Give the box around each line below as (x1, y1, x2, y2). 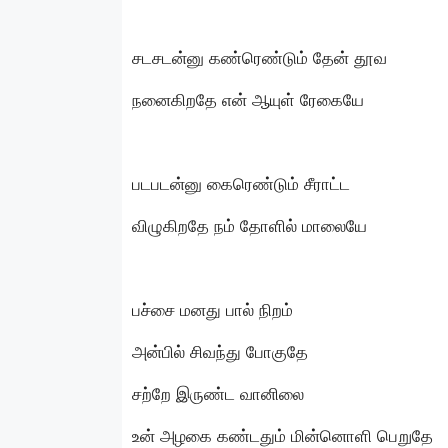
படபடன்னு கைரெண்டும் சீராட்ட (132, 173, 350, 194)
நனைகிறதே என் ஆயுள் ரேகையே (132, 89, 364, 110)
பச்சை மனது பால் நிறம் (132, 299, 293, 320)
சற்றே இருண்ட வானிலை (132, 383, 304, 404)
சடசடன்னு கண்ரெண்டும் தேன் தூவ (132, 47, 387, 68)
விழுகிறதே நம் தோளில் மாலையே (132, 215, 367, 236)
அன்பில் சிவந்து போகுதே (132, 341, 308, 362)
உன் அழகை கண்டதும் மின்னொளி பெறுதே (132, 425, 433, 446)
